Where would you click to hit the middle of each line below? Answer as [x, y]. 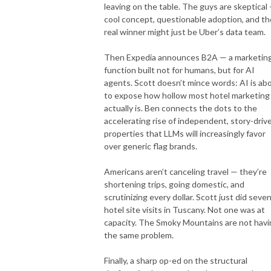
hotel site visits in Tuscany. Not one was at [184, 209]
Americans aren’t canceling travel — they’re [185, 171]
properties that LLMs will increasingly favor [185, 133]
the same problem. [139, 235]
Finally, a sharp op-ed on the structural [176, 260]
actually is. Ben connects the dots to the [181, 108]
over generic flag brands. [151, 146]
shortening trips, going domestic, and [174, 184]
